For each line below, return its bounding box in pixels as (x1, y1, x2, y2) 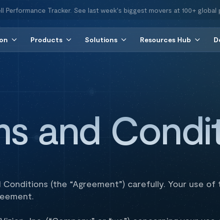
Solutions (84, 35, 117, 44)
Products (30, 35, 62, 44)
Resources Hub (139, 35, 191, 44)
